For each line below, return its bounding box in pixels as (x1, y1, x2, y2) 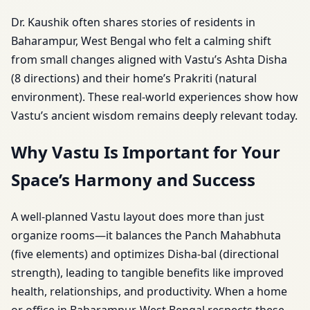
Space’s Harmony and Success (11, 168, 255, 192)
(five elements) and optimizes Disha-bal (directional (11, 246, 279, 262)
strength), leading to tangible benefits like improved (11, 265, 284, 281)
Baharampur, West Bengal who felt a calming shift (11, 33, 271, 48)
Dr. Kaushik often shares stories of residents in (11, 14, 255, 30)
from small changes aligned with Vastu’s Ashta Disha (11, 51, 287, 67)
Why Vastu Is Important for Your (11, 140, 280, 164)
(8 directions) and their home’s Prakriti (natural (11, 70, 257, 86)
